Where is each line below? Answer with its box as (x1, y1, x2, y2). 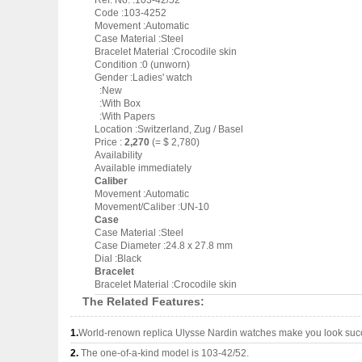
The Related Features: (82, 295, 204, 308)
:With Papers (95, 111, 155, 122)
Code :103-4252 (95, 7, 166, 19)
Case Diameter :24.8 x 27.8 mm (95, 240, 233, 251)
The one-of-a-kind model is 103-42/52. (78, 347, 249, 359)
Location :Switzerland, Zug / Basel (95, 124, 243, 135)
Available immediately (95, 162, 192, 174)
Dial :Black (95, 253, 141, 264)
